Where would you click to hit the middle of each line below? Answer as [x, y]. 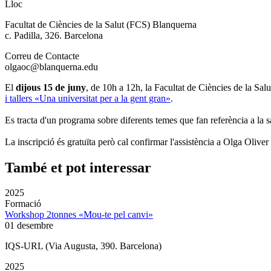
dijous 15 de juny [51, 87]
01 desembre [29, 226]
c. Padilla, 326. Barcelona [54, 35]
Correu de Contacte [42, 56]
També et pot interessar [78, 167]
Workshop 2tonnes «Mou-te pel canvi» [79, 215]
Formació [23, 204]
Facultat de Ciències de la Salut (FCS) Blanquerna [101, 24]
